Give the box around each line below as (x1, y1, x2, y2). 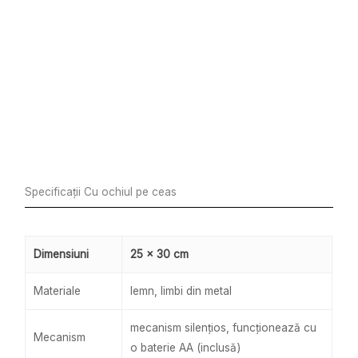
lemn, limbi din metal (130, 284, 233, 298)
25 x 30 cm (130, 248, 189, 261)
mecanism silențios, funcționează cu (130, 321, 317, 335)
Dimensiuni (34, 248, 89, 261)
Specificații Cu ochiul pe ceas (25, 185, 177, 199)
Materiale (34, 284, 82, 298)
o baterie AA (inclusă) (130, 341, 241, 355)
